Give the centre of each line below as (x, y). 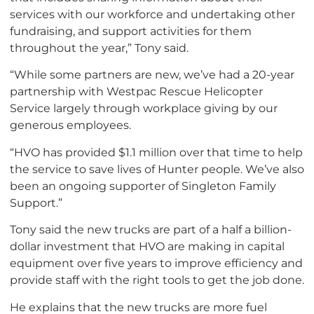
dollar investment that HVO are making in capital (147, 246)
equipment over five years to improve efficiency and (156, 263)
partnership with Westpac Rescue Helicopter (136, 91)
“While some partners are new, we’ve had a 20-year (152, 75)
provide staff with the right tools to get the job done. (157, 280)
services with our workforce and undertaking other (152, 14)
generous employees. (70, 125)
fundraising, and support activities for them (131, 31)
